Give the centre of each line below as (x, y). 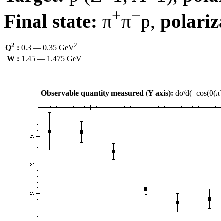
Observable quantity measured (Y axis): (107, 93)
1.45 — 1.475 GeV (52, 58)
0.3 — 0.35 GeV (48, 47)
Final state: (51, 21)
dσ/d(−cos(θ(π (196, 93)
